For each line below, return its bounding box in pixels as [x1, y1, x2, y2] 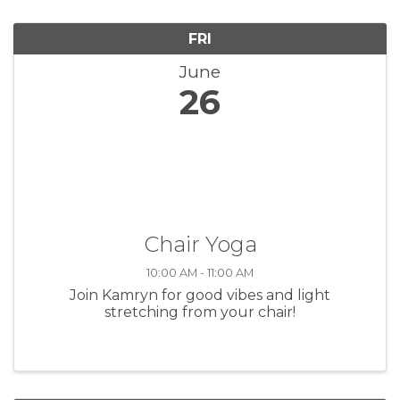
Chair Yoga [143, 230, 257, 257]
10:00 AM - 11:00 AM [146, 265, 254, 279]
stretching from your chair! [104, 303, 296, 321]
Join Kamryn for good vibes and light [70, 286, 330, 304]
